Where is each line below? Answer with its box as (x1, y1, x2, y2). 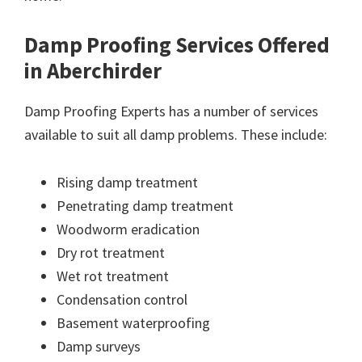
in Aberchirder (24, 56, 162, 84)
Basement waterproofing (57, 313, 210, 332)
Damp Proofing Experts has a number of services (24, 101, 318, 120)
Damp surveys (57, 336, 141, 356)
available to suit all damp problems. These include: (24, 124, 327, 144)
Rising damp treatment (57, 172, 198, 192)
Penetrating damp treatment (57, 196, 234, 215)
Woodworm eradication (57, 219, 200, 238)
